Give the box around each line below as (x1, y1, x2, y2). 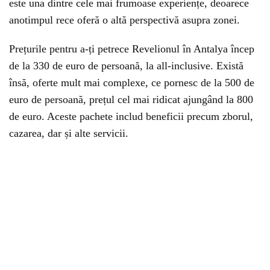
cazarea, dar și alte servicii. (9, 127, 128, 139)
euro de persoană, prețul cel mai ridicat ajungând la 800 (9, 93, 253, 105)
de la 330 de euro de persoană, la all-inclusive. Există (9, 60, 243, 72)
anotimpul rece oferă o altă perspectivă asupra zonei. (9, 14, 240, 26)
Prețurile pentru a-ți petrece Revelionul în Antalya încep (9, 43, 254, 55)
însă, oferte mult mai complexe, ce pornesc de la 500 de (9, 77, 254, 89)
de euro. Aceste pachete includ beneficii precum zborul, (9, 110, 253, 122)
